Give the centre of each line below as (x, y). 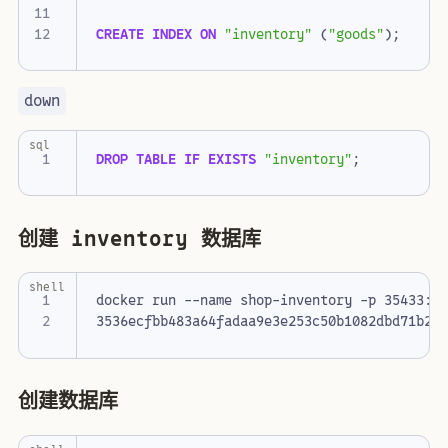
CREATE (120, 34)
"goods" (356, 34)
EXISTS (232, 159)
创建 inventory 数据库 (139, 238)
